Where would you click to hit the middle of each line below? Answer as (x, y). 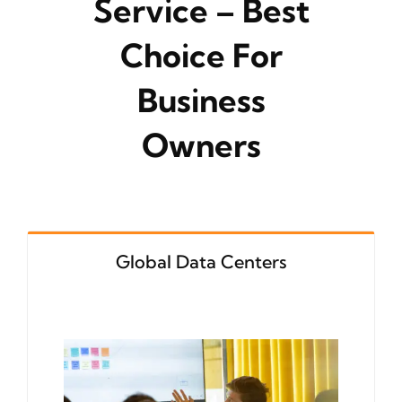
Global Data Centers (201, 261)
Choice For (201, 55)
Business (201, 100)
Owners (201, 144)
